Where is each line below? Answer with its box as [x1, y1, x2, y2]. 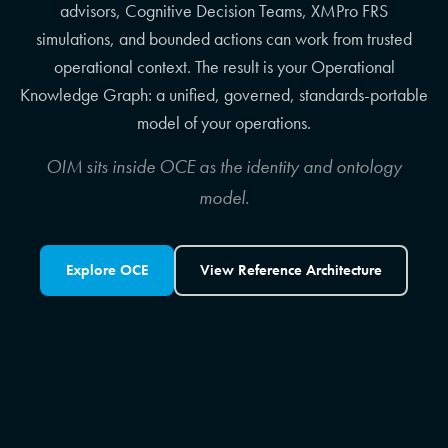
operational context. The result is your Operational [53, 56, 395, 79]
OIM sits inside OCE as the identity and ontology [46, 154, 402, 180]
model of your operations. [137, 112, 311, 135]
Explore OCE [66, 261, 148, 280]
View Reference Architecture [200, 261, 382, 280]
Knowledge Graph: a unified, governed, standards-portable [20, 84, 428, 107]
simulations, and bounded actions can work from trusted [36, 28, 412, 51]
